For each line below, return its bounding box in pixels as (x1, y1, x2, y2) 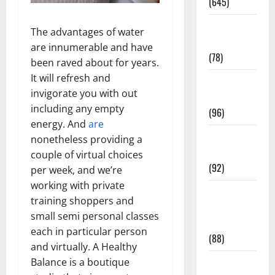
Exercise (208, 34, 242, 49)
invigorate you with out (31, 86, 137, 100)
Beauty (208, 145, 236, 160)
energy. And (31, 117, 88, 131)
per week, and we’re (31, 163, 122, 177)
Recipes (208, 215, 241, 230)
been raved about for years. (31, 55, 159, 69)
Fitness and (208, 19, 254, 34)
